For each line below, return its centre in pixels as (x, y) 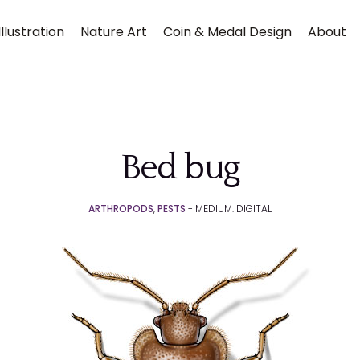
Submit (59, 224)
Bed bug (180, 168)
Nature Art (113, 32)
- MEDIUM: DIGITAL (229, 209)
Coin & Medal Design (227, 32)
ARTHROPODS (121, 209)
